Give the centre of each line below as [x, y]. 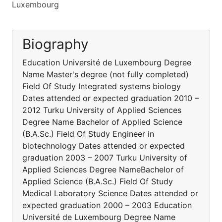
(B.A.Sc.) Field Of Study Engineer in [88, 134]
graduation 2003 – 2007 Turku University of [105, 158]
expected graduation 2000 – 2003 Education [107, 205]
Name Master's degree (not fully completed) [106, 74]
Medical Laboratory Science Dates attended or [110, 193]
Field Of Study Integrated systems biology [102, 86]
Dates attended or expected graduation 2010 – [111, 98]
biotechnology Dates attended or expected [104, 146]
